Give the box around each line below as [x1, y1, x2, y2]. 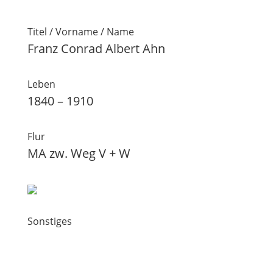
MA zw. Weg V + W [27, 145, 130, 161]
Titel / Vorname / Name [27, 25, 134, 38]
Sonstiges [27, 214, 72, 228]
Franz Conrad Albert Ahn [27, 40, 165, 57]
